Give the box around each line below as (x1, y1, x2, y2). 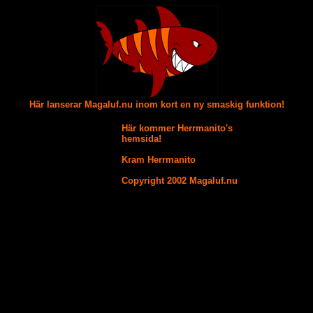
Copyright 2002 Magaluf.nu (122, 175, 238, 186)
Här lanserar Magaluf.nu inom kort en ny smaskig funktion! (29, 99, 284, 110)
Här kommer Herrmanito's (122, 123, 233, 133)
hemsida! (122, 133, 161, 144)
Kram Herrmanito (122, 154, 196, 165)
